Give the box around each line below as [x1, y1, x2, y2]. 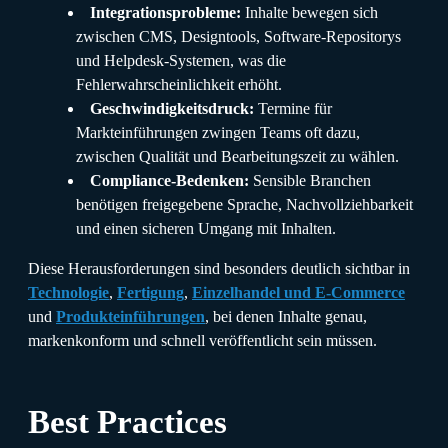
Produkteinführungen [56, 307, 205, 325]
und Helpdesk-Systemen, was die [76, 51, 286, 69]
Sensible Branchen [249, 171, 371, 189]
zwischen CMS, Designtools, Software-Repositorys [76, 27, 401, 45]
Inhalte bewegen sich [241, 3, 378, 21]
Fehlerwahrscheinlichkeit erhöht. [76, 75, 282, 93]
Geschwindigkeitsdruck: [90, 99, 254, 117]
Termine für [254, 99, 332, 117]
